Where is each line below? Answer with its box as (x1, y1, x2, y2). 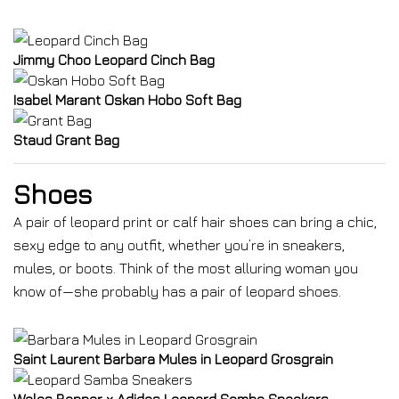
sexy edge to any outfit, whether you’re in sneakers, (13, 237, 345, 253)
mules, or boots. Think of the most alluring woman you (13, 260, 358, 276)
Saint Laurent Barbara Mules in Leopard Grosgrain (13, 351, 333, 367)
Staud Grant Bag (13, 132, 119, 148)
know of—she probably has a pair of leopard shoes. (13, 283, 341, 299)
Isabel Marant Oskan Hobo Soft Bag (13, 92, 241, 108)
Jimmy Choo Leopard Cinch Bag (13, 52, 215, 68)
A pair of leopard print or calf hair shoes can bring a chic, (13, 214, 377, 230)
